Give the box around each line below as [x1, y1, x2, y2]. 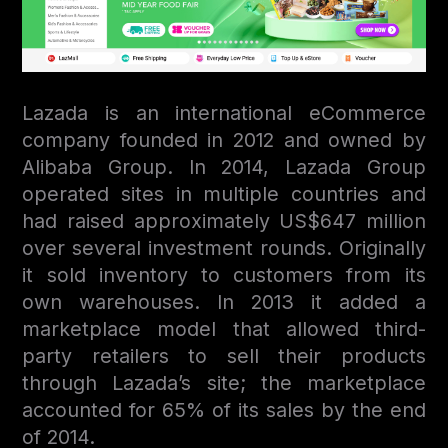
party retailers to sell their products [22, 343, 426, 368]
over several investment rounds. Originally [22, 235, 426, 260]
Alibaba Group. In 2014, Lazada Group [22, 154, 426, 179]
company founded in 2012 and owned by [22, 127, 426, 152]
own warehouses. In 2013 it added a [22, 289, 426, 314]
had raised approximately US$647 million [22, 208, 426, 233]
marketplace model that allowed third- [22, 316, 426, 341]
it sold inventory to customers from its [22, 262, 426, 287]
